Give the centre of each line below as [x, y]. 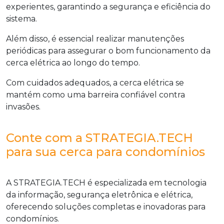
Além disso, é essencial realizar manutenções [95, 39]
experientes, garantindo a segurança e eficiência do [108, 7]
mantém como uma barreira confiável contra [95, 95]
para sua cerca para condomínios [105, 152]
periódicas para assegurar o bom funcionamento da [108, 51]
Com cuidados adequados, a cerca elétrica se [95, 83]
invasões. [23, 107]
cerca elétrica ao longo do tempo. [73, 63]
